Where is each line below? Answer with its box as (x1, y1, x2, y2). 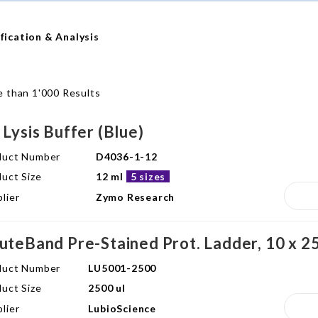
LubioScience (88, 302, 156, 314)
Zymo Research (95, 190, 175, 203)
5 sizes (130, 170, 166, 183)
